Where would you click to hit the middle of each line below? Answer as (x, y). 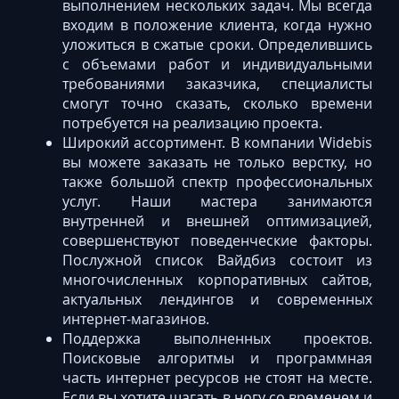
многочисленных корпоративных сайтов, (217, 280)
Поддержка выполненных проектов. (217, 338)
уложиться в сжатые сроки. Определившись (217, 45)
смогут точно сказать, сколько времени (217, 103)
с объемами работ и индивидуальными (217, 64)
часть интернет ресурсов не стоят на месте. (217, 378)
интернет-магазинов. (136, 319)
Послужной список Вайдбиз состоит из (217, 260)
